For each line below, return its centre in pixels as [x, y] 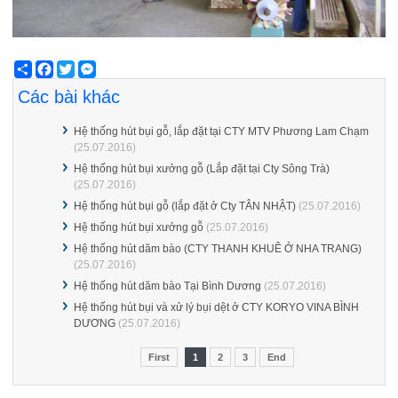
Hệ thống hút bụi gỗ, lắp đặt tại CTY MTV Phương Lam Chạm [222, 132]
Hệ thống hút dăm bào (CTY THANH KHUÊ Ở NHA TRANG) [218, 249]
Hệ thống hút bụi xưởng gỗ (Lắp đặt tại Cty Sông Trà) [202, 169]
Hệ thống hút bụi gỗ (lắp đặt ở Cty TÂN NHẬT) [185, 207]
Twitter [91, 68]
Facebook [78, 68]
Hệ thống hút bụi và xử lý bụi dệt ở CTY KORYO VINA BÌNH [217, 308]
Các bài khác [69, 97]
